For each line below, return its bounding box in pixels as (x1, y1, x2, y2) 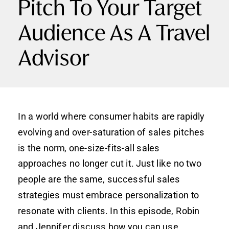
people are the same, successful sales (18, 174, 180, 185)
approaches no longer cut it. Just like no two (18, 158, 202, 169)
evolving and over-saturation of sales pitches (18, 126, 205, 138)
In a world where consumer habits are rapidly (18, 110, 204, 122)
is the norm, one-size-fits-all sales (18, 142, 160, 153)
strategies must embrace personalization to (18, 189, 199, 200)
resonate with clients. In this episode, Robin (18, 205, 200, 216)
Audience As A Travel (18, 24, 211, 46)
